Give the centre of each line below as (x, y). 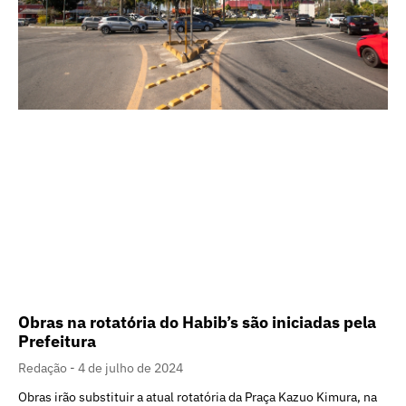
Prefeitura (57, 341)
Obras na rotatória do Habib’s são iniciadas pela (197, 322)
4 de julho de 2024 (130, 367)
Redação (44, 367)
